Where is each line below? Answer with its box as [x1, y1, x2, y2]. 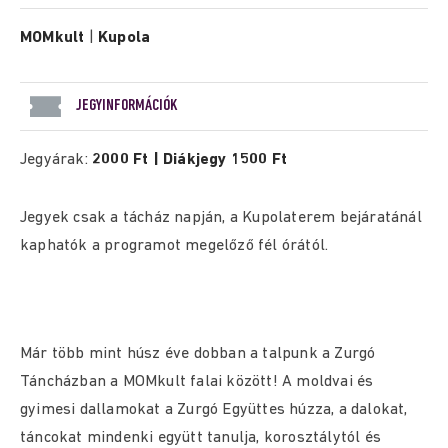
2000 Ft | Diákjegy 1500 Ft [92, 152, 288, 168]
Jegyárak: [20, 152, 92, 168]
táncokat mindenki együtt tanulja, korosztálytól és [20, 430, 382, 446]
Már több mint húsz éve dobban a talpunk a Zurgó [20, 346, 376, 362]
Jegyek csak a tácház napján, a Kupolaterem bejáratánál [20, 210, 422, 226]
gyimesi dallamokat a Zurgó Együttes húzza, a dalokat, [20, 402, 408, 418]
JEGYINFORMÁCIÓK [76, 97, 178, 114]
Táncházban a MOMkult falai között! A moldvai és [20, 374, 374, 390]
